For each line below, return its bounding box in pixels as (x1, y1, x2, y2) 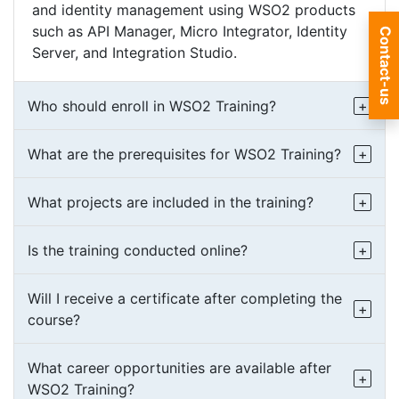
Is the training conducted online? (28, 241, 248, 260)
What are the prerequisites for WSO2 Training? (28, 145, 341, 164)
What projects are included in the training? (28, 193, 313, 212)
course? (28, 311, 80, 330)
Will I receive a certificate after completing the (28, 289, 342, 308)
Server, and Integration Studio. (32, 44, 237, 62)
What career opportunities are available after (28, 359, 331, 378)
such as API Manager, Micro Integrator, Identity (32, 22, 347, 41)
